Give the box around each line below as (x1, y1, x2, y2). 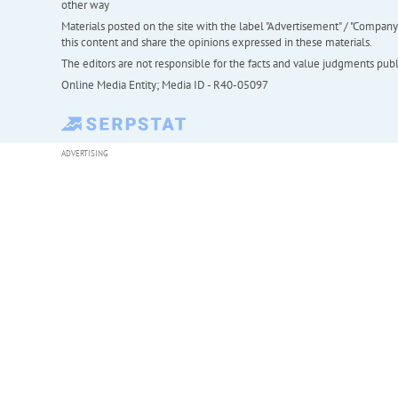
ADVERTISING (60, 147, 108, 158)
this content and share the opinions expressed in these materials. (60, 34, 372, 50)
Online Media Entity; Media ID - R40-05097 (60, 76, 268, 92)
